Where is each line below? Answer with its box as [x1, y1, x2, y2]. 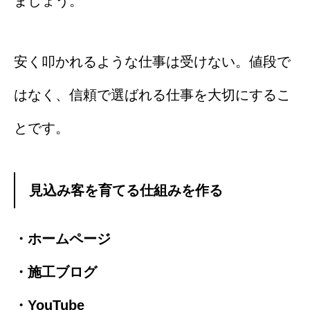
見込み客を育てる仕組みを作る [29, 183, 223, 199]
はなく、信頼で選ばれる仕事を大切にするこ [14, 87, 291, 103]
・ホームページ [14, 231, 111, 247]
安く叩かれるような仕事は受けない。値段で [14, 54, 291, 70]
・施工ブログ [14, 264, 97, 280]
